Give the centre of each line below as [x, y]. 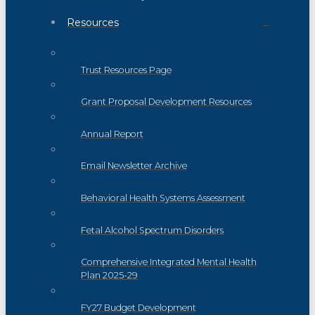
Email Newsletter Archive [134, 166]
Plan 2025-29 [109, 276]
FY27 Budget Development [139, 307]
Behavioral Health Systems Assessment [163, 198]
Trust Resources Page [126, 70]
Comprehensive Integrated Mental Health [169, 262]
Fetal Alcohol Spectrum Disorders [152, 230]
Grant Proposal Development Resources [166, 102]
